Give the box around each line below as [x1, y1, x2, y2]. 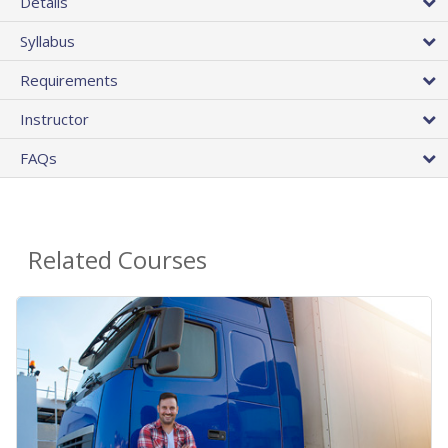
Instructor [20, 109, 89, 130]
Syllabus [20, 31, 75, 52]
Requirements [20, 70, 118, 91]
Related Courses [28, 243, 207, 277]
